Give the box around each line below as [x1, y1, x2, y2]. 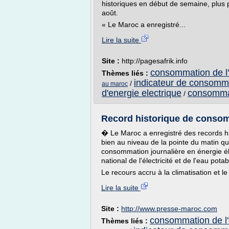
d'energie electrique [102, 88, 181, 98]
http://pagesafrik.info [122, 57, 188, 65]
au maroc [102, 80, 128, 87]
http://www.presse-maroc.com [121, 204, 217, 213]
